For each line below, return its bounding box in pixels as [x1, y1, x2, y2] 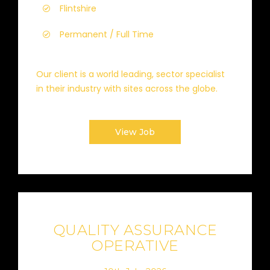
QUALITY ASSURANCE [52, 221, 218, 239]
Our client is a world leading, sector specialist [36, 68, 225, 80]
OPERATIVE [91, 237, 179, 254]
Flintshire [60, 2, 96, 14]
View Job [115, 127, 155, 137]
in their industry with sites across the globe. [36, 83, 218, 95]
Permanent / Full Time [60, 28, 154, 40]
